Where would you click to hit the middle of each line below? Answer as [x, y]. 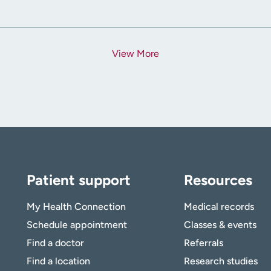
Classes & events [220, 225]
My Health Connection [76, 207]
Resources [218, 180]
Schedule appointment [77, 225]
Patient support [79, 180]
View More [135, 54]
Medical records [219, 207]
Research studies [220, 261]
